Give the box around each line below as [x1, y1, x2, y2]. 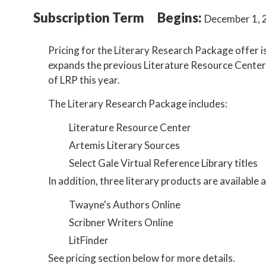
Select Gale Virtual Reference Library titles [68, 157, 258, 169]
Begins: [157, 9, 204, 26]
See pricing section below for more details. [48, 252, 236, 264]
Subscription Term [33, 9, 144, 26]
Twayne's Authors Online [68, 198, 180, 211]
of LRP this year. [48, 74, 121, 86]
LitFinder [68, 234, 109, 246]
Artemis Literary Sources [68, 139, 180, 151]
